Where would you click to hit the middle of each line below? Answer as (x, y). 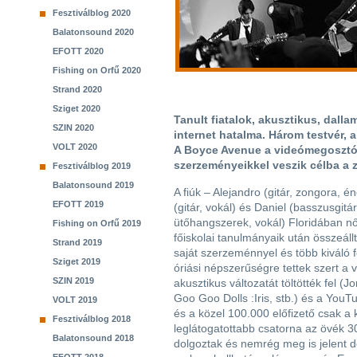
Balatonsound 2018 (93, 338)
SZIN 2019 (73, 280)
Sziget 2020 (76, 108)
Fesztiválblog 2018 (92, 319)
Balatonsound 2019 (93, 185)
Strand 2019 (77, 242)
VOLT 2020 (75, 147)
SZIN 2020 (73, 127)
